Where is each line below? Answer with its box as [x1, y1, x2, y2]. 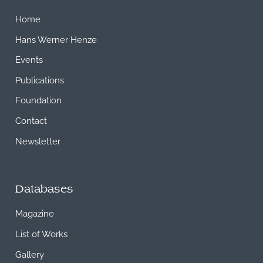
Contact [15, 114, 48, 126]
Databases [15, 184, 74, 195]
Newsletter [15, 134, 61, 146]
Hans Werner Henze [15, 32, 97, 45]
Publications [15, 73, 65, 85]
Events [15, 53, 43, 65]
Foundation [15, 93, 62, 106]
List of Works [15, 227, 68, 240]
